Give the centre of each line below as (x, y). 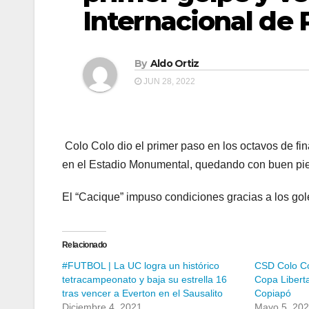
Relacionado (84, 245)
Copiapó (273, 293)
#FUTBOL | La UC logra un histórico (141, 266)
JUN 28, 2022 (168, 82)
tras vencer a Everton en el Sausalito (142, 293)
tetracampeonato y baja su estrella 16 (144, 280)
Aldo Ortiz (175, 64)
